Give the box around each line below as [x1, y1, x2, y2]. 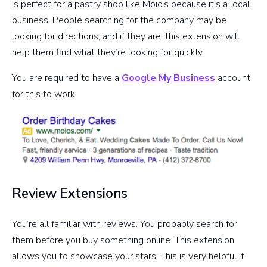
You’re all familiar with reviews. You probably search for [12, 217, 237, 231]
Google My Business [122, 72, 215, 85]
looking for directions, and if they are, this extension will [12, 30, 240, 44]
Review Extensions [12, 184, 128, 203]
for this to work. [12, 88, 77, 101]
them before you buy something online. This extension [12, 233, 234, 247]
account [215, 72, 250, 85]
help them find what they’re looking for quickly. [12, 46, 204, 60]
